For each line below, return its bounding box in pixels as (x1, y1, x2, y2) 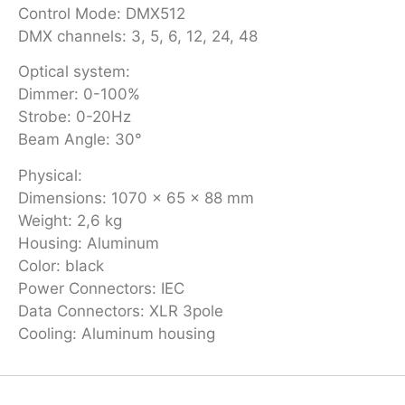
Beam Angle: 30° (18, 130, 142, 149)
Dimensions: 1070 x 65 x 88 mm (18, 188, 254, 207)
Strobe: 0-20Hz (18, 108, 131, 127)
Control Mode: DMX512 (18, 4, 185, 23)
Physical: (18, 165, 82, 184)
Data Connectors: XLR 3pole (18, 301, 223, 320)
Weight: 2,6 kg (18, 211, 122, 230)
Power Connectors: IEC (18, 278, 184, 297)
